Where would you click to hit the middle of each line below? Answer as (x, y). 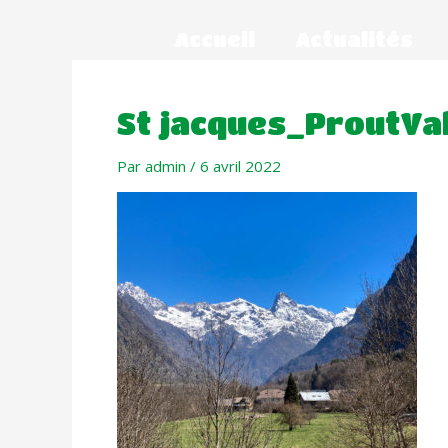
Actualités (353, 39)
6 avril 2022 (240, 166)
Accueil (214, 39)
